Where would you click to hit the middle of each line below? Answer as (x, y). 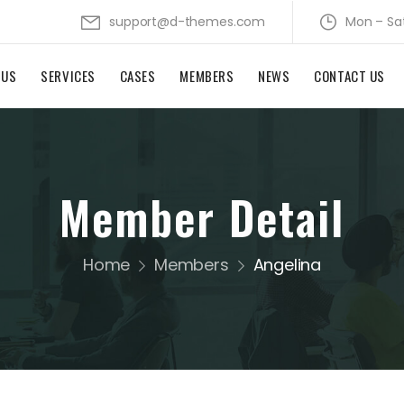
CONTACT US (349, 75)
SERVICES (68, 75)
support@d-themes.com (188, 21)
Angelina (287, 265)
